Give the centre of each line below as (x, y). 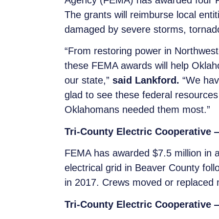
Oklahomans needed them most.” (137, 110)
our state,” (88, 80)
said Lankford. (147, 80)
